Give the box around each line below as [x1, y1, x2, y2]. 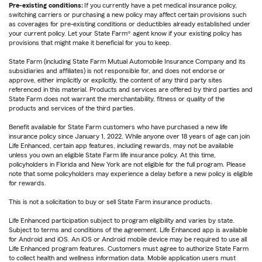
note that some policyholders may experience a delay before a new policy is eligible [9, 170, 253, 178]
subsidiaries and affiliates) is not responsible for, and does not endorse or [9, 67, 225, 75]
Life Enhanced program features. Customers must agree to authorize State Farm [9, 245, 249, 253]
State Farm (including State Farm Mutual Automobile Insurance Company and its [9, 58, 246, 65]
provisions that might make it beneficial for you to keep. [9, 39, 173, 47]
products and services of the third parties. [9, 105, 135, 112]
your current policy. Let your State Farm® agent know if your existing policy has [9, 30, 242, 37]
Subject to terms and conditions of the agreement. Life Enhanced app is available [9, 226, 247, 234]
